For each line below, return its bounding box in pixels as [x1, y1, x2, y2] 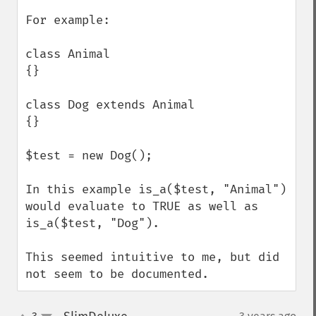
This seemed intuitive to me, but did [25, 250, 279, 265]
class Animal [25, 47, 110, 61]
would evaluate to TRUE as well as [25, 199, 258, 214]
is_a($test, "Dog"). [25, 216, 159, 231]
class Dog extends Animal [25, 97, 195, 112]
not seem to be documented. [25, 267, 209, 281]
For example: [25, 13, 110, 28]
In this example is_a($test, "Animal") [25, 182, 286, 197]
